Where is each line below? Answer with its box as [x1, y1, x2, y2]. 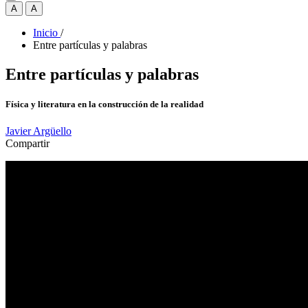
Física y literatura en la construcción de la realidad [5, 99, 203, 110]
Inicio [33, 27, 58, 38]
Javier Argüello [5, 125, 71, 137]
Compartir [5, 137, 49, 150]
